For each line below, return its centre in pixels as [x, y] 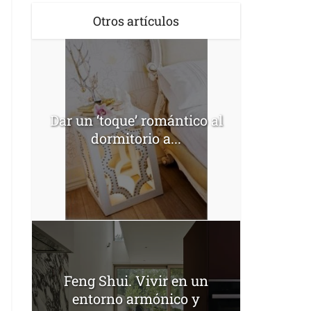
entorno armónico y [136, 298]
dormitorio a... [136, 138]
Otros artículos [136, 21]
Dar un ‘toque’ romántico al [136, 120]
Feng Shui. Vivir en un [136, 280]
